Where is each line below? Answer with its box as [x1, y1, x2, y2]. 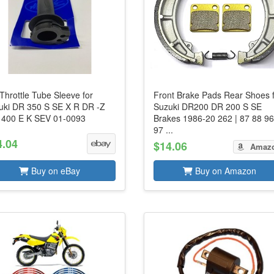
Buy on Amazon [193, 165, 257, 177]
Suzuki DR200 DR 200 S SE [154, 100, 262, 113]
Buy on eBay [29, 165, 81, 177]
